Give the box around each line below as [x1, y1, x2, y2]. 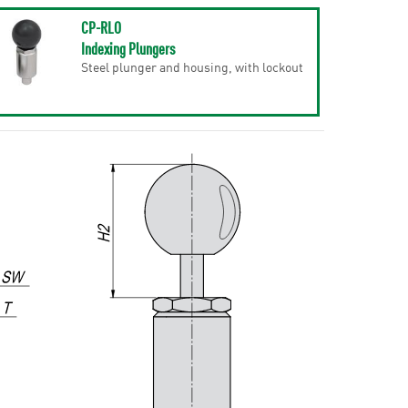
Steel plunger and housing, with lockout [80, 57, 303, 76]
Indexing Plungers [80, 36, 175, 59]
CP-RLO [80, 15, 121, 38]
